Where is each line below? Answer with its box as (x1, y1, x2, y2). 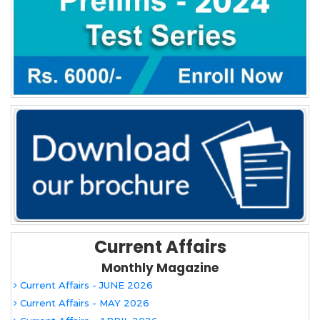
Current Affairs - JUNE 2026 (17, 279, 153, 291)
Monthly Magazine (101, 259, 219, 277)
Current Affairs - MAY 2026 (17, 297, 149, 309)
